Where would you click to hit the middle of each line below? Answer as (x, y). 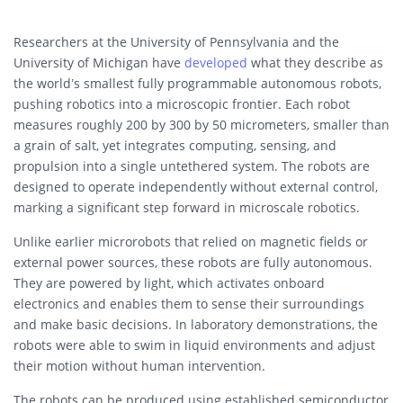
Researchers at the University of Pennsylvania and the (176, 41)
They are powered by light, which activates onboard (169, 282)
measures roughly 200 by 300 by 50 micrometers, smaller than (201, 124)
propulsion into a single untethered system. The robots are (192, 166)
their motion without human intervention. (139, 365)
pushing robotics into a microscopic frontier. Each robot (182, 103)
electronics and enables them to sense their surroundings (189, 303)
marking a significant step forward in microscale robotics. (187, 207)
